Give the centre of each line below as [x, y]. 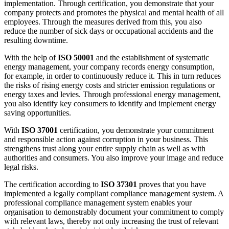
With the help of [31, 58]
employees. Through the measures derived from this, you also [103, 22]
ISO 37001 [40, 130]
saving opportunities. [38, 113]
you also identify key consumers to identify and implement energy [110, 104]
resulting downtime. [36, 40]
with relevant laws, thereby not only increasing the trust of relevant [111, 221]
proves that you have [171, 185]
